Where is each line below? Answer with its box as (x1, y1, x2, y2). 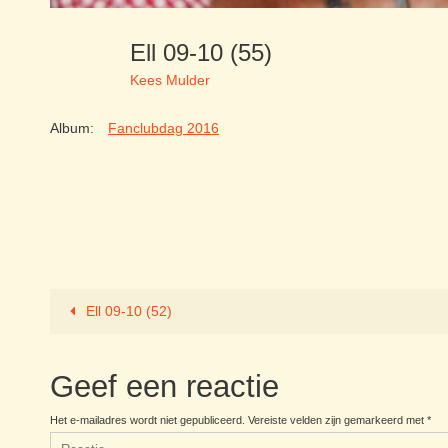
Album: (50, 119, 94, 136)
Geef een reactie (50, 368, 279, 404)
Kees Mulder (130, 72, 210, 89)
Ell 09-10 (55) (130, 38, 286, 66)
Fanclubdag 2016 (108, 119, 219, 136)
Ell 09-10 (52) (82, 302, 173, 319)
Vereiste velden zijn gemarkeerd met (248, 413, 427, 426)
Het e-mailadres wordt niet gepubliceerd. (50, 413, 245, 426)
